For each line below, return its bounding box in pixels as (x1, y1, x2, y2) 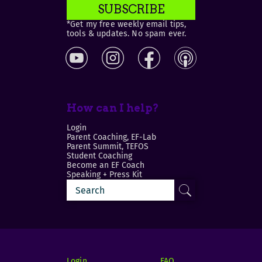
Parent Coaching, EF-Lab (67, 132, 156, 143)
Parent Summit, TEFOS (67, 142, 149, 152)
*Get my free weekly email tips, (67, 19, 187, 29)
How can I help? (67, 102, 159, 115)
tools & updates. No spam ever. (67, 28, 187, 39)
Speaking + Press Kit (67, 170, 142, 180)
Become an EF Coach (67, 160, 144, 171)
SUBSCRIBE (97, 2, 165, 16)
